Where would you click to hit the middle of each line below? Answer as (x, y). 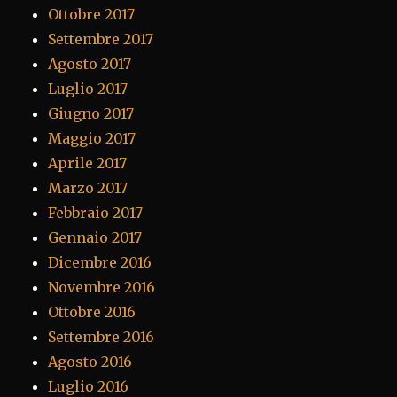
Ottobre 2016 (92, 312)
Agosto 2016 (90, 362)
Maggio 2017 (92, 139)
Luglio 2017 (88, 89)
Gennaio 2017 (95, 238)
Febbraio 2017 (96, 213)
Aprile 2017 (88, 163)
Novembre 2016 (102, 288)
